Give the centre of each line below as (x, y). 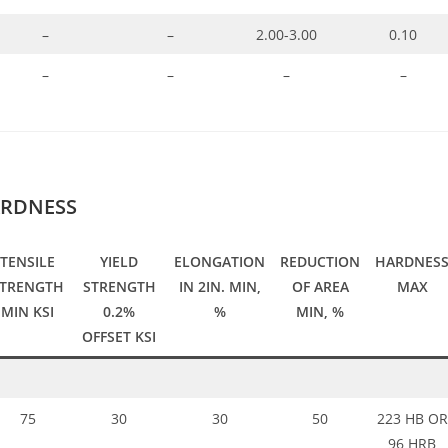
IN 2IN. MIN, (219, 287)
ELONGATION (219, 262)
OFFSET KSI (119, 337)
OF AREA (320, 287)
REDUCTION (320, 262)
